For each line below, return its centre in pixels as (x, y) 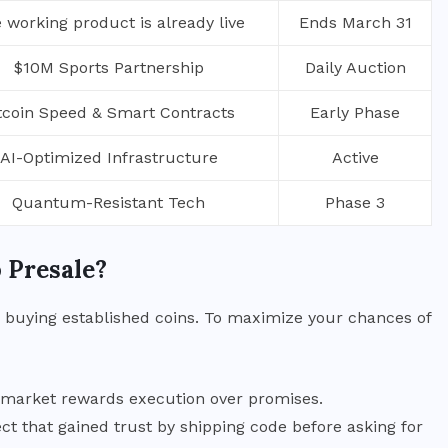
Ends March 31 (355, 22)
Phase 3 (355, 202)
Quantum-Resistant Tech (108, 202)
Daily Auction (355, 67)
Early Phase (355, 112)
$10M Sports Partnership (108, 67)
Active (355, 157)
